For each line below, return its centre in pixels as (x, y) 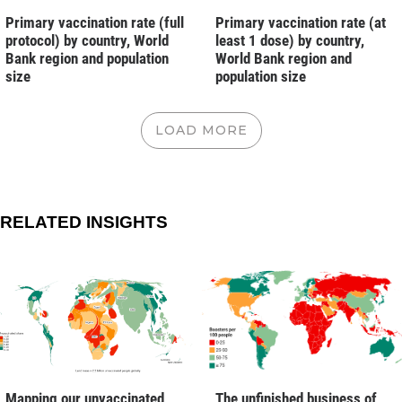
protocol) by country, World (87, 40)
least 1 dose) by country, (290, 40)
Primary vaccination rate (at (301, 22)
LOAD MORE (201, 130)
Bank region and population (87, 58)
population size (261, 76)
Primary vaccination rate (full (95, 22)
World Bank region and (284, 58)
